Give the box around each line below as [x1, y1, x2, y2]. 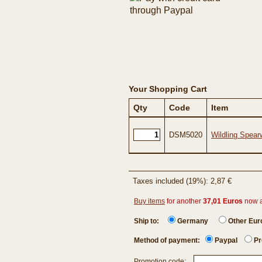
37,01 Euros [203, 197, 243, 205]
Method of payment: [134, 236, 205, 244]
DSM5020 [169, 130, 202, 139]
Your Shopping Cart [129, 84, 207, 94]
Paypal [215, 236, 237, 244]
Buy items [134, 197, 165, 205]
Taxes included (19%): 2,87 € [133, 177, 232, 185]
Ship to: [134, 217, 168, 225]
